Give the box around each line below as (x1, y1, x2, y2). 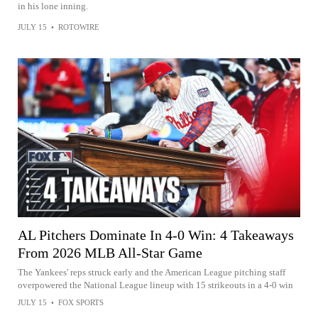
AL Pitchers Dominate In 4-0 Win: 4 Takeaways (18, 226, 294, 243)
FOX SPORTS (58, 297, 104, 307)
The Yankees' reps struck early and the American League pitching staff (18, 266, 285, 278)
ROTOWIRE (58, 23, 99, 31)
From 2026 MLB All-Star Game (18, 244, 202, 261)
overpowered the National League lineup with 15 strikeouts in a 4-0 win (18, 279, 293, 290)
